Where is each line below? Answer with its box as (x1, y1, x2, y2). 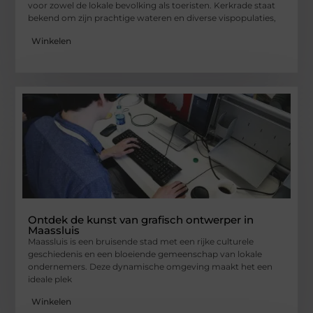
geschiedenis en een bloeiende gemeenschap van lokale (28, 248, 263, 259)
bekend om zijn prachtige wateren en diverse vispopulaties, (28, 13, 277, 24)
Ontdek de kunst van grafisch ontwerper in (28, 212, 254, 226)
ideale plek (28, 273, 73, 284)
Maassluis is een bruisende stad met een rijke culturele (28, 235, 254, 247)
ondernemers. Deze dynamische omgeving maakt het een (28, 261, 273, 272)
